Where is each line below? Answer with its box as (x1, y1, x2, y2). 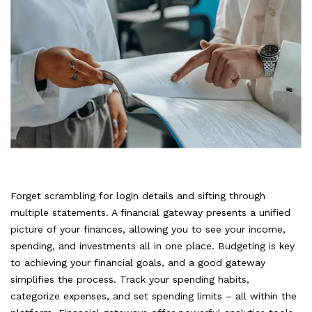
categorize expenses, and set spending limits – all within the (10, 290, 297, 302)
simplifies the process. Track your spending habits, (10, 274, 249, 286)
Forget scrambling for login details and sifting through (10, 190, 265, 202)
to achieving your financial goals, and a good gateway (10, 257, 265, 269)
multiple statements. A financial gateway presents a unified (10, 207, 290, 219)
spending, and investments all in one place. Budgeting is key (10, 240, 295, 252)
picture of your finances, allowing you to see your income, (10, 224, 286, 235)
